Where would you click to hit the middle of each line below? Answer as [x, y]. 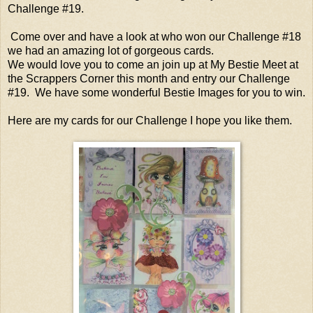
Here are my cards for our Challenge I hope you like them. [151, 120]
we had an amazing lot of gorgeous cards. [111, 50]
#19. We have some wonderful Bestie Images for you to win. [156, 92]
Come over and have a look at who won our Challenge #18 [154, 36]
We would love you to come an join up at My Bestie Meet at [153, 64]
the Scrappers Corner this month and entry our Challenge [149, 78]
